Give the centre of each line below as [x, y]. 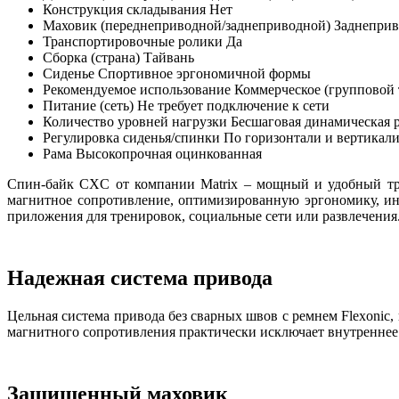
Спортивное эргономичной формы [204, 73]
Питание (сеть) [88, 106]
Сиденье [69, 73]
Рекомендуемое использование [137, 90]
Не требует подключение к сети [233, 106]
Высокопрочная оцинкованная [169, 154]
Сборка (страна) [91, 57]
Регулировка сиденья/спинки [131, 138]
